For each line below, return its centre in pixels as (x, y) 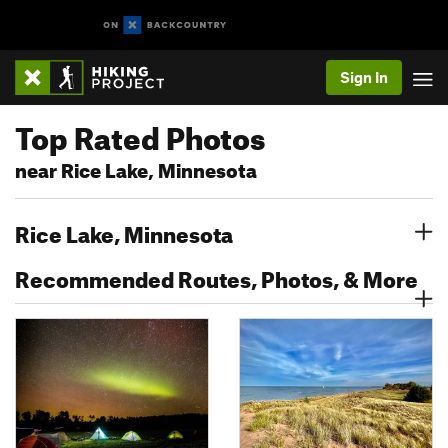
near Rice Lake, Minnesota (136, 167)
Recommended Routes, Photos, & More (216, 275)
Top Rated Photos (140, 133)
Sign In (364, 77)
